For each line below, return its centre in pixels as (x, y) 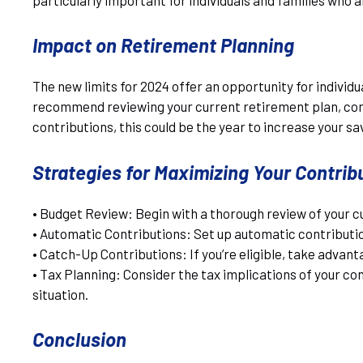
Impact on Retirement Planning (163, 45)
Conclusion (79, 340)
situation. (60, 294)
